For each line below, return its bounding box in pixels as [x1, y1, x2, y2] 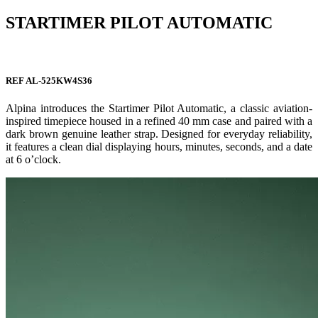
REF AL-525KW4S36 [6, 75, 92, 87]
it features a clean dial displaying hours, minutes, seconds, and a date [6, 141, 312, 153]
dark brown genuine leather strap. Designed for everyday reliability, [6, 128, 312, 141]
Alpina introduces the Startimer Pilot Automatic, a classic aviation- [6, 102, 312, 115]
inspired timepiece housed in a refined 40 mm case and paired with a [6, 115, 312, 128]
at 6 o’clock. [6, 153, 61, 166]
